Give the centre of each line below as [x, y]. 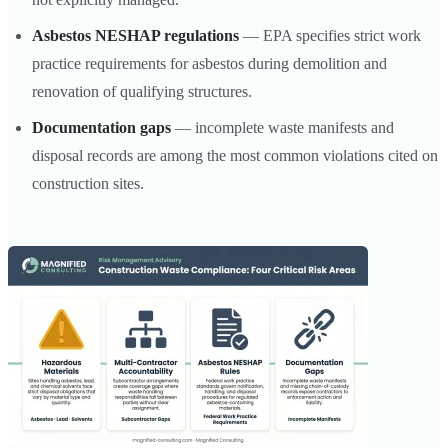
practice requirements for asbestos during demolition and [209, 63]
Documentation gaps [101, 127]
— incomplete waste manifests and [282, 127]
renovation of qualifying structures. [142, 91]
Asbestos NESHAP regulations [135, 35]
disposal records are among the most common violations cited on [235, 155]
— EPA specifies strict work [330, 35]
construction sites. [88, 183]
